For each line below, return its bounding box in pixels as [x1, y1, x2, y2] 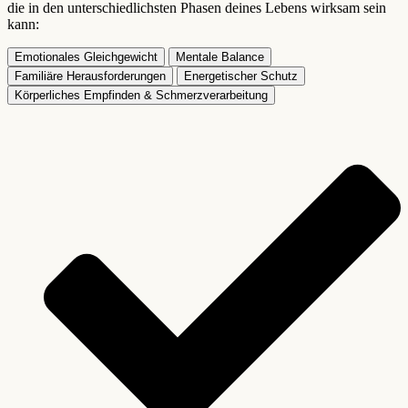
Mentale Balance [176, 50, 264, 65]
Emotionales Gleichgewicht [15, 50, 158, 65]
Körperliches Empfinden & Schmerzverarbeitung [15, 88, 268, 103]
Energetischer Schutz [184, 69, 298, 84]
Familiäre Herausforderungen [15, 69, 166, 84]
